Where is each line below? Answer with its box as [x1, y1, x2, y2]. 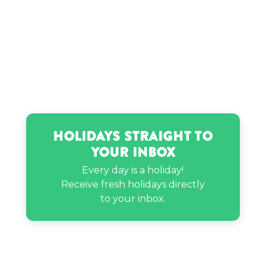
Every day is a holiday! [82, 164, 184, 176]
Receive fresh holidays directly [61, 179, 205, 190]
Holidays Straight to [53, 128, 213, 144]
